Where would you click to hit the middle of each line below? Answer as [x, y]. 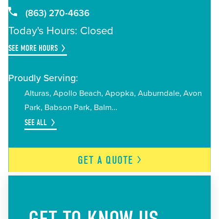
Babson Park [67, 107]
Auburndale [158, 93]
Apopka [119, 93]
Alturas [37, 93]
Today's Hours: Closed [61, 31]
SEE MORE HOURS [33, 48]
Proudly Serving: [43, 78]
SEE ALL [35, 122]
